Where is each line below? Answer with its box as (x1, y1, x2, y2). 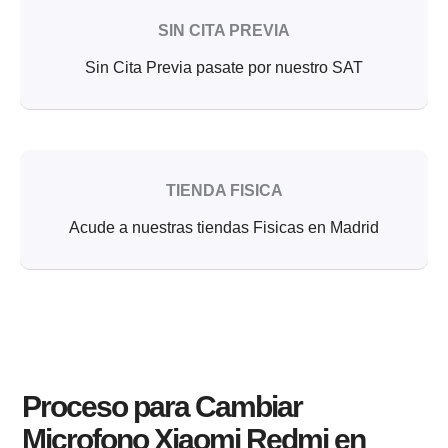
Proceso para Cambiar (22, 389, 303, 423)
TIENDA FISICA (165, 182, 283, 200)
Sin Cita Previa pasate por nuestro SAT (85, 59, 363, 77)
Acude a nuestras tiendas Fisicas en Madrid (69, 219, 379, 237)
